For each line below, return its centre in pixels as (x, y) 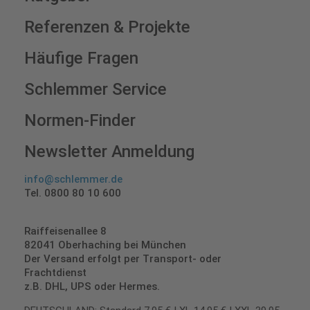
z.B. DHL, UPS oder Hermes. (92, 287)
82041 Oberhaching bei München (105, 245)
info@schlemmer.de (73, 180)
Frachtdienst (55, 273)
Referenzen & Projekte (107, 27)
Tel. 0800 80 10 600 (73, 193)
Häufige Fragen (81, 58)
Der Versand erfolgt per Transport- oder (123, 259)
